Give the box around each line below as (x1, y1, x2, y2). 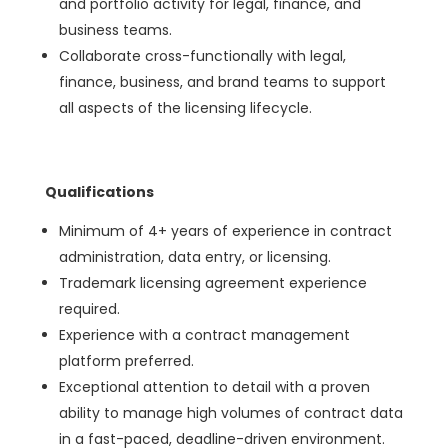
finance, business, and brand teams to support (58, 72, 386, 92)
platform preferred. (58, 351, 194, 371)
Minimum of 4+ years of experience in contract (58, 221, 392, 241)
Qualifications (44, 182, 154, 202)
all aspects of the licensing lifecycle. (58, 98, 312, 118)
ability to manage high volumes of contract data (58, 403, 403, 423)
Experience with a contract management (58, 325, 350, 345)
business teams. (58, 20, 172, 40)
